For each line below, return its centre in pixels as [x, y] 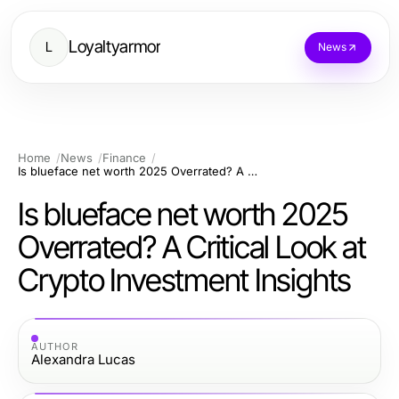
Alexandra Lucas [83, 359]
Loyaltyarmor [115, 47]
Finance [124, 158]
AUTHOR [55, 346]
